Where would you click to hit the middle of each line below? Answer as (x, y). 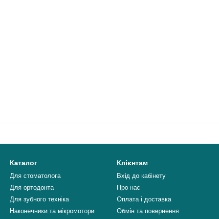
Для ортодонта (32, 187)
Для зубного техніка (39, 199)
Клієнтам (132, 163)
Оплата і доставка (144, 199)
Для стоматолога (35, 176)
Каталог (23, 163)
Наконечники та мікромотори (52, 211)
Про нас (129, 187)
